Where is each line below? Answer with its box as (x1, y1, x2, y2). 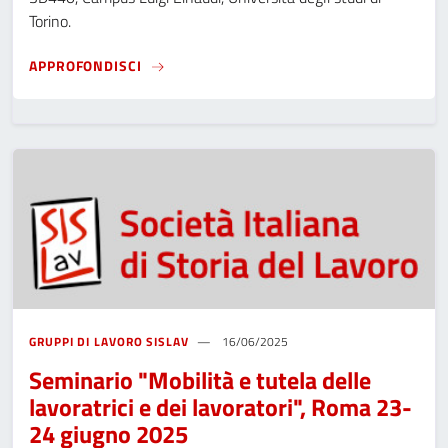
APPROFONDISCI (29, 54, 142, 76)
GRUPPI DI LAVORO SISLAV (29, 332, 189, 352)
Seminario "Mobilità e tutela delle (29, 362, 371, 399)
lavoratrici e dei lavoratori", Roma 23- (29, 389, 412, 426)
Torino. (29, 9, 71, 34)
